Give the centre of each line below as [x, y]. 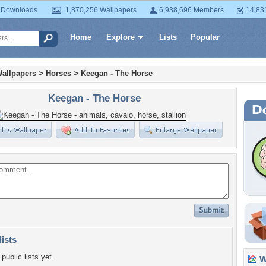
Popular [205, 37]
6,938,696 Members [191, 10]
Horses [58, 73]
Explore [121, 37]
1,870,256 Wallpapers [101, 10]
